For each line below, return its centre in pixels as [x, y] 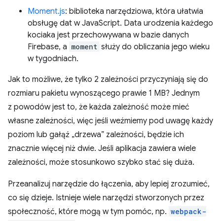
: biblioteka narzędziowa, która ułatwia [134, 11]
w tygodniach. [53, 58]
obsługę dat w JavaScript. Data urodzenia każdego [120, 23]
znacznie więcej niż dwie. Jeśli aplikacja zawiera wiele [102, 148]
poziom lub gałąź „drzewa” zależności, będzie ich [96, 134]
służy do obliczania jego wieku [154, 47]
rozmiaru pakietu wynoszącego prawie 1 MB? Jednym [104, 93]
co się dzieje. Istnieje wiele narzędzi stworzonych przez [106, 198]
